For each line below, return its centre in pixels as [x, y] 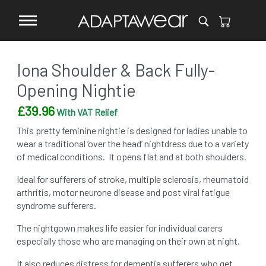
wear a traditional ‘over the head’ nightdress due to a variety [133, 143]
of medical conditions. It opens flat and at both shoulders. [132, 156]
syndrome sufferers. [56, 205]
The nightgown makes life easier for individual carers [120, 228]
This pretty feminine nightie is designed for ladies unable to [132, 130]
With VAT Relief [86, 112]
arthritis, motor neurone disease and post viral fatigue [123, 192]
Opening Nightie [76, 90]
